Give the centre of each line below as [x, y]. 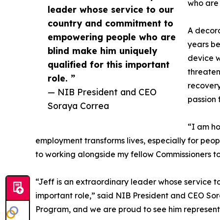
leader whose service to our [111, 10]
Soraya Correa [78, 106]
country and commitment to [110, 23]
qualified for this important [109, 65]
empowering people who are [112, 37]
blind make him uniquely [102, 51]
